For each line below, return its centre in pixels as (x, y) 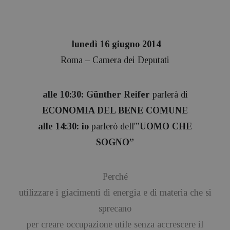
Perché (115, 177)
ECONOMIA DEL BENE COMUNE (115, 110)
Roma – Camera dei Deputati (115, 60)
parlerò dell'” (116, 126)
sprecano (115, 208)
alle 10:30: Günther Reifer (97, 94)
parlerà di (170, 94)
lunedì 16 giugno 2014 (116, 44)
